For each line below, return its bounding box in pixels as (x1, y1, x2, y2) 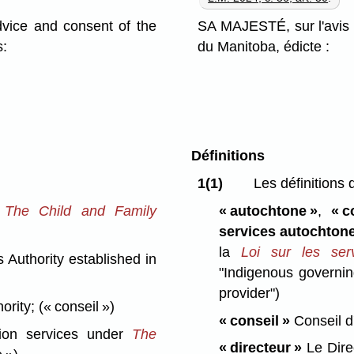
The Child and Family (5, 202, 156, 219)
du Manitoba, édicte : (198, 39, 330, 55)
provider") (218, 284, 280, 301)
